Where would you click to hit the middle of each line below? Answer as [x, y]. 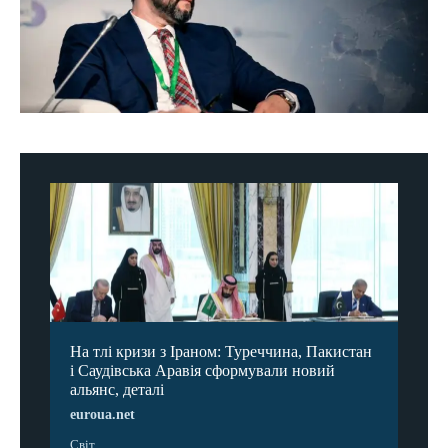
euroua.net [102, 415]
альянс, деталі [117, 390]
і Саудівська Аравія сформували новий [202, 371]
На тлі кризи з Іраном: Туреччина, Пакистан [221, 352]
